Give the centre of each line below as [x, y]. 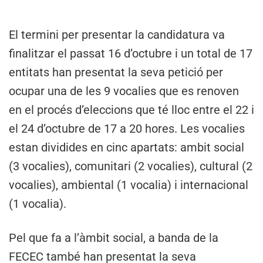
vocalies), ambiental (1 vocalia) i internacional [129, 185]
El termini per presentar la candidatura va [117, 35]
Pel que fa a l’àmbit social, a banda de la [114, 238]
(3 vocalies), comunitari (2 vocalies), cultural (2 [131, 166]
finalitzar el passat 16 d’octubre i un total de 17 [131, 54]
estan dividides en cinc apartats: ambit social [127, 148]
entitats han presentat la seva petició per [116, 73]
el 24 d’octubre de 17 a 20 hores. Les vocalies [127, 129]
